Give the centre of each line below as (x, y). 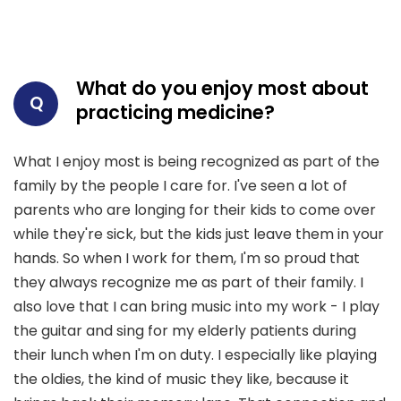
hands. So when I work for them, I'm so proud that (187, 259)
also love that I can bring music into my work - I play (196, 307)
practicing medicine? (175, 113)
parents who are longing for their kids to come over (195, 210)
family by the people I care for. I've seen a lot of (180, 186)
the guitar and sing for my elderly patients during (185, 331)
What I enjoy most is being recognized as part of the (196, 162)
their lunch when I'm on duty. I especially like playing (195, 355)
